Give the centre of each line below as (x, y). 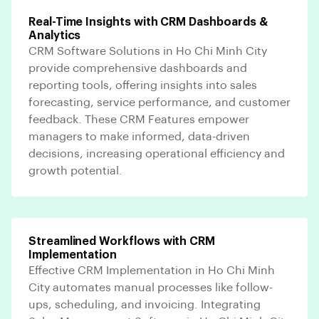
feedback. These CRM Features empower (139, 119)
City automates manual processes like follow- (151, 287)
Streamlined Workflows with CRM (122, 241)
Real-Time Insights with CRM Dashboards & (148, 22)
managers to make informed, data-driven (139, 136)
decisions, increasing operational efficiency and (157, 153)
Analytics (55, 35)
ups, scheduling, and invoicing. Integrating (145, 304)
